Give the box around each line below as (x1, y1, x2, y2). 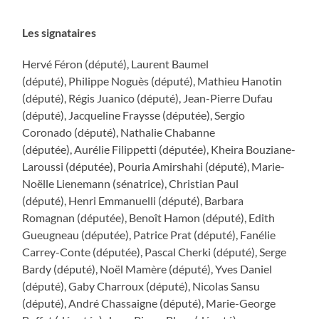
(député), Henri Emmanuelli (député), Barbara (22, 193, 244, 207)
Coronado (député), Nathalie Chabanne (22, 125, 216, 139)
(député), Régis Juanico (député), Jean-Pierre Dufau (22, 90, 273, 105)
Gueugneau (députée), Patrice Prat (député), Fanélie (22, 227, 276, 241)
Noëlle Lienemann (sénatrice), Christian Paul (22, 176, 239, 190)
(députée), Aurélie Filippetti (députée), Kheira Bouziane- (22, 142, 296, 156)
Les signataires (22, 25, 97, 39)
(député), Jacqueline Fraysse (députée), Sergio (22, 108, 246, 122)
